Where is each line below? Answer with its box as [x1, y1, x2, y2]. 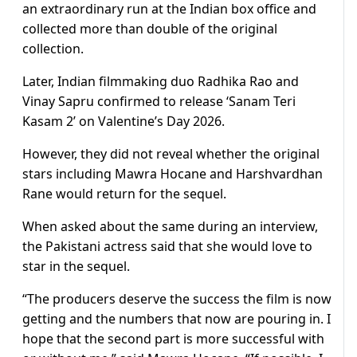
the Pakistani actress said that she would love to [22, 237, 312, 256]
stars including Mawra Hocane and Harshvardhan [22, 165, 323, 183]
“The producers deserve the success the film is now [22, 290, 331, 308]
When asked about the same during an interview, [22, 218, 318, 236]
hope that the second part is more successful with [22, 330, 324, 348]
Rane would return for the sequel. [22, 185, 226, 203]
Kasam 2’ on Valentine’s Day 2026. [22, 112, 225, 131]
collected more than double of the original [22, 20, 277, 38]
